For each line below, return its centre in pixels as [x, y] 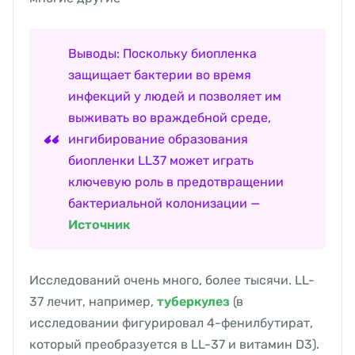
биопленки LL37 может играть [161, 161]
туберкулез [193, 302]
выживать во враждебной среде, [170, 118]
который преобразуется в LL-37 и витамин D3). [174, 345]
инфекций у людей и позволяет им [175, 97]
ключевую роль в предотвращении [176, 182]
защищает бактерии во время [160, 75]
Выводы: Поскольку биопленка [162, 54]
